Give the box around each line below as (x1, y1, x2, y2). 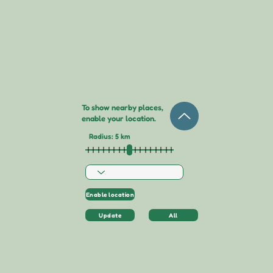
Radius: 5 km (89, 132, 130, 141)
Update (99, 211, 121, 219)
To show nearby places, (82, 102, 163, 112)
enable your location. (82, 113, 156, 123)
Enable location (85, 191, 135, 198)
